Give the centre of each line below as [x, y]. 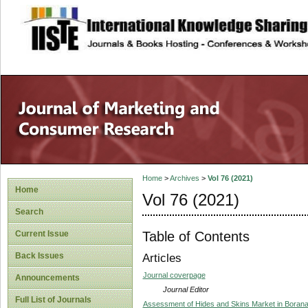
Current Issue [42, 234]
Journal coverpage [174, 275]
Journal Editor [186, 289]
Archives [184, 178]
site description [133, 21]
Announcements [47, 278]
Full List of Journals [53, 300]
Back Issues [40, 256]
